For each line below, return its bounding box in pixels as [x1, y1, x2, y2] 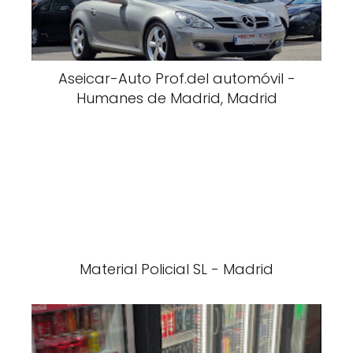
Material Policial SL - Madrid [80, 259, 273, 279]
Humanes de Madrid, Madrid [76, 88, 277, 108]
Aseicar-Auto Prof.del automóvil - [58, 69, 295, 88]
